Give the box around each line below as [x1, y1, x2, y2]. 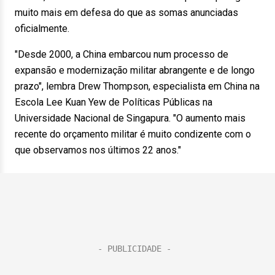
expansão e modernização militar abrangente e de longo [15, 64, 255, 76]
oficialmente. [15, 23, 69, 34]
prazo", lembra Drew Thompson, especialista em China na [15, 80, 260, 92]
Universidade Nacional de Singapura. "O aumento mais [15, 112, 246, 124]
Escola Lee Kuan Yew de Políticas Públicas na [15, 96, 212, 108]
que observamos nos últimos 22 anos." [15, 144, 181, 156]
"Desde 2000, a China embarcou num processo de [15, 48, 228, 60]
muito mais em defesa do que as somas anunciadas [15, 7, 238, 18]
